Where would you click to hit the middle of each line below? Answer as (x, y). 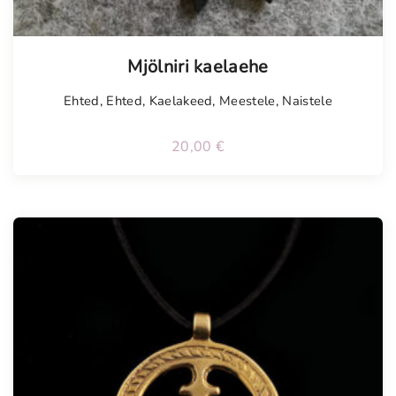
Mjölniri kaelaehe (198, 67)
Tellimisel (76, 49)
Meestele (247, 101)
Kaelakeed (181, 101)
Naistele (307, 101)
